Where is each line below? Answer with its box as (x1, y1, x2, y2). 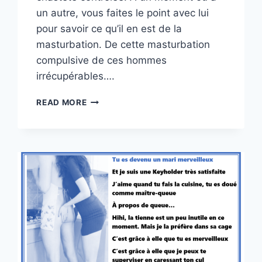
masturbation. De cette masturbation (36, 39, 211, 51)
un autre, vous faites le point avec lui (36, 7, 209, 19)
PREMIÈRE (86, 95, 129, 105)
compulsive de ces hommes (36, 54, 167, 67)
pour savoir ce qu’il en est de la (36, 23, 182, 35)
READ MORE (36, 98, 87, 108)
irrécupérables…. (36, 70, 115, 82)
